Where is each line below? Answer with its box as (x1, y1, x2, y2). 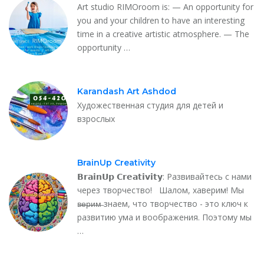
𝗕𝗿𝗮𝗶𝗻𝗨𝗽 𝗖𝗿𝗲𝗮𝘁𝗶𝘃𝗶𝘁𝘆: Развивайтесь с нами (77, 170, 252, 182)
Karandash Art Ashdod (77, 85, 176, 97)
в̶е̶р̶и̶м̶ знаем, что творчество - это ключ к (77, 197, 248, 209)
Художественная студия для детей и (77, 99, 223, 111)
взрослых (77, 113, 115, 124)
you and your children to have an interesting (77, 14, 245, 26)
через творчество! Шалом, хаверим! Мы (77, 184, 244, 196)
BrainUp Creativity (77, 157, 156, 168)
